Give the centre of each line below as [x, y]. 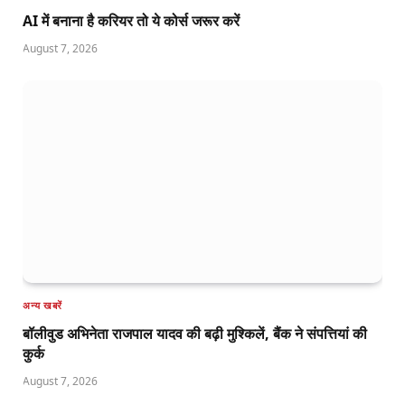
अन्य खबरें [42, 306]
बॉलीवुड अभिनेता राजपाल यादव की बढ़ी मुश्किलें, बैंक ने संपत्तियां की [195, 334]
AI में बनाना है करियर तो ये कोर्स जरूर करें [131, 21]
